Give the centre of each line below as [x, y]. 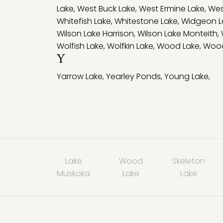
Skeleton [188, 161]
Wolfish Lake [80, 46]
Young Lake [186, 76]
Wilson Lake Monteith [177, 34]
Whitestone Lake [146, 21]
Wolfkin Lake [130, 46]
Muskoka [73, 173]
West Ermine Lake [172, 9]
